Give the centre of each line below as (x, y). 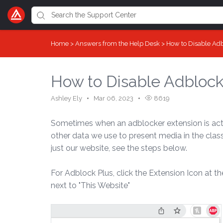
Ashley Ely (66, 98)
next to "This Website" (90, 185)
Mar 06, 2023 (113, 98)
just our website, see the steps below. (119, 148)
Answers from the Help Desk (118, 44)
